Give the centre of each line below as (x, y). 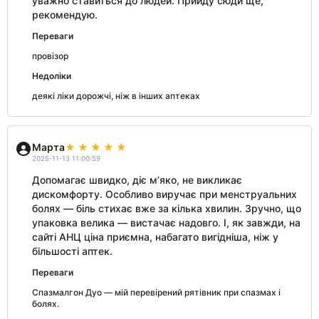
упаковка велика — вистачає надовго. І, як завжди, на (166, 223)
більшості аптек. (72, 251)
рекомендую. (65, 15)
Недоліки (52, 76)
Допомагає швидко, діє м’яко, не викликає (137, 180)
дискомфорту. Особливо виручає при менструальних (164, 194)
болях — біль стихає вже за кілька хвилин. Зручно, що (167, 208)
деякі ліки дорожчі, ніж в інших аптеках (116, 96)
